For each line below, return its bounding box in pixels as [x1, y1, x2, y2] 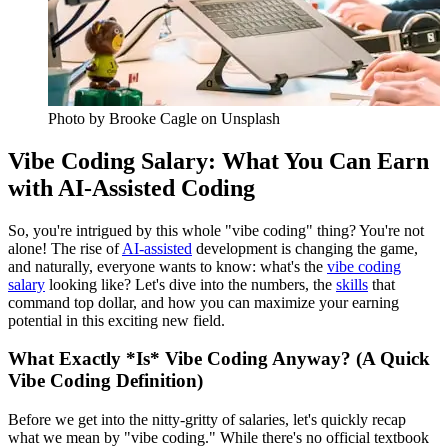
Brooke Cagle [109, 109, 197, 127]
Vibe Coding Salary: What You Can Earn [8, 147, 429, 174]
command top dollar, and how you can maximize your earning [8, 293, 399, 311]
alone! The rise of [8, 239, 122, 257]
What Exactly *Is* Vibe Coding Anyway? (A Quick [8, 348, 430, 370]
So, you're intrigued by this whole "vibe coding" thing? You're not [8, 221, 424, 239]
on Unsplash [197, 109, 280, 127]
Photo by [48, 109, 109, 127]
